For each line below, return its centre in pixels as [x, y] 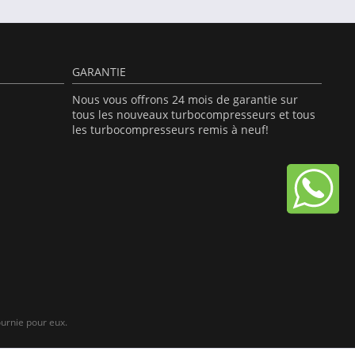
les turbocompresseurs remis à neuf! [170, 130]
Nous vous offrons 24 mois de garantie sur [185, 99]
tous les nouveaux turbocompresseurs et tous [194, 115]
